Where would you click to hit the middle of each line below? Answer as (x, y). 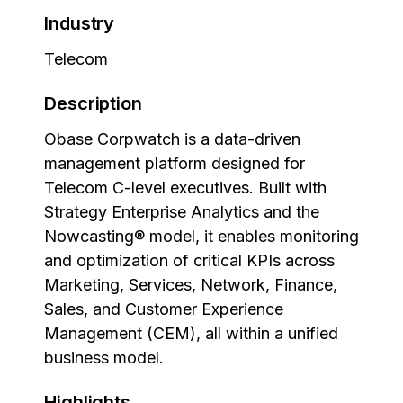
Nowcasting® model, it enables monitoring (201, 236)
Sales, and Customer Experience (164, 309)
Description (93, 103)
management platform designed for (175, 163)
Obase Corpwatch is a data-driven (172, 139)
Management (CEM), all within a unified (191, 333)
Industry (80, 23)
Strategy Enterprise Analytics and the (182, 212)
